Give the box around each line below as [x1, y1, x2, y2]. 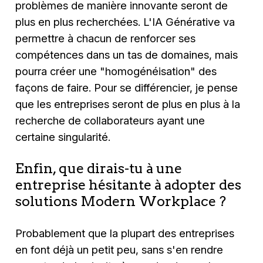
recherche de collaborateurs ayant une [15, 113, 205, 127]
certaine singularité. [15, 130, 111, 143]
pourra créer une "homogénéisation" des [15, 64, 217, 77]
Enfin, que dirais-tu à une [15, 159, 183, 177]
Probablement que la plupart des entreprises [15, 227, 235, 240]
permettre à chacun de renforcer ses [15, 31, 196, 45]
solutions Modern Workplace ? [15, 192, 227, 210]
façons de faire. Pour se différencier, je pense [15, 80, 238, 94]
